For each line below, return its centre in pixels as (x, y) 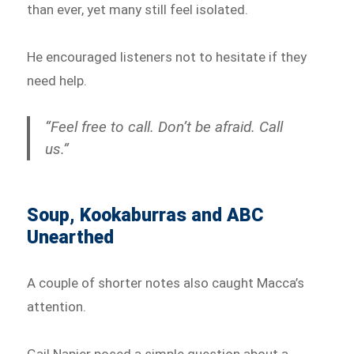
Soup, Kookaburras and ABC (145, 215)
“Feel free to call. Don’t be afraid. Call (164, 126)
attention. (57, 306)
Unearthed (71, 237)
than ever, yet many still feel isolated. (138, 10)
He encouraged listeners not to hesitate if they (167, 57)
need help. (57, 81)
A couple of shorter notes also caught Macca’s (166, 282)
